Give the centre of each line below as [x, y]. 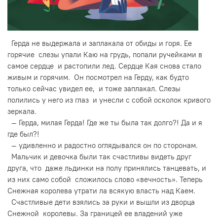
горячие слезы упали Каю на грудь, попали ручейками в [105, 54]
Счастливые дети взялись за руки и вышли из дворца [101, 202]
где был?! [23, 134]
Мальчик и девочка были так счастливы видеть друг [99, 156]
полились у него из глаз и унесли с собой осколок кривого [109, 100]
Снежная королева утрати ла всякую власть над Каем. [101, 190]
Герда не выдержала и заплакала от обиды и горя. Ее [100, 43]
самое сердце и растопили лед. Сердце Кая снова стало [104, 66]
